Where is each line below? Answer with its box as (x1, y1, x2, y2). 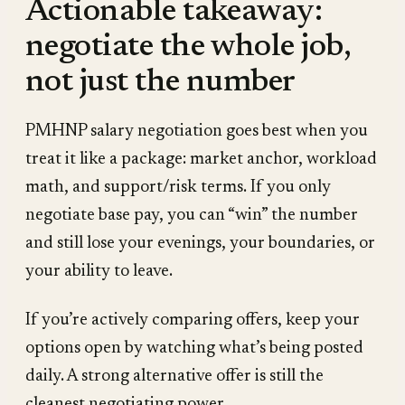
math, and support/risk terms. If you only (25, 178, 331, 196)
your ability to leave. (25, 262, 173, 280)
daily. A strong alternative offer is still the (25, 367, 324, 385)
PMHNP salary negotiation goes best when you (25, 122, 368, 140)
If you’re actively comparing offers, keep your (25, 311, 360, 329)
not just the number (25, 66, 296, 99)
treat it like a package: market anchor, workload (25, 150, 377, 168)
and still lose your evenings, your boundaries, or (25, 234, 375, 252)
